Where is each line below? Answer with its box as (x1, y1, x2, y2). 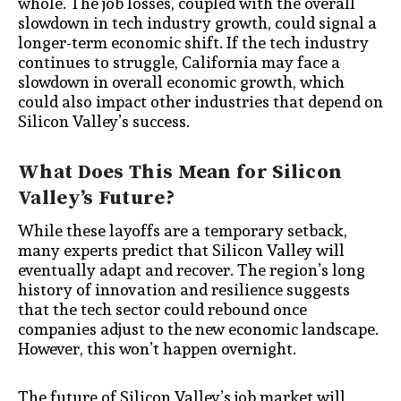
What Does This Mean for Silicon (18, 160, 343, 185)
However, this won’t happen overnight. (18, 336, 296, 363)
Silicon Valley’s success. (18, 107, 190, 134)
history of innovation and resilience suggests (18, 277, 350, 303)
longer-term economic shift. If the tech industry (18, 29, 369, 55)
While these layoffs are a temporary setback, (18, 218, 347, 244)
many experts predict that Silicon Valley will (18, 237, 345, 264)
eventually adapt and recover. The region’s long (18, 257, 365, 284)
